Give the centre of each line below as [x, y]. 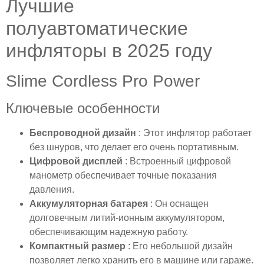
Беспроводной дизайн [84, 133]
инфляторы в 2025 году [109, 50]
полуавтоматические [97, 28]
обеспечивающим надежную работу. [109, 232]
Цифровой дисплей [77, 161]
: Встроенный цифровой [178, 161]
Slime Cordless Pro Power [103, 81]
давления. [52, 189]
